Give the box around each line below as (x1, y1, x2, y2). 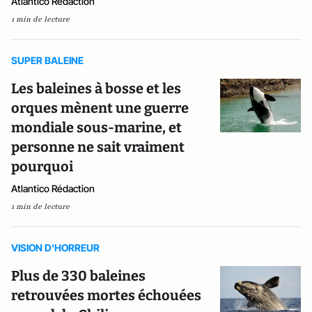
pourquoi (11, 157, 73, 175)
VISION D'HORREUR (11, 241, 100, 253)
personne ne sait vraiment (11, 138, 185, 155)
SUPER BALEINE (11, 54, 84, 66)
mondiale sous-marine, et (11, 118, 182, 136)
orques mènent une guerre (11, 99, 189, 116)
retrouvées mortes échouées (11, 286, 201, 304)
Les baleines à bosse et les (11, 79, 181, 97)
